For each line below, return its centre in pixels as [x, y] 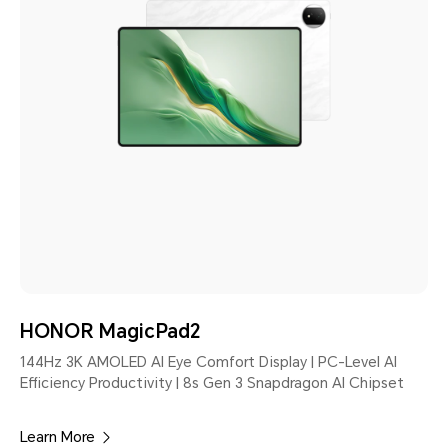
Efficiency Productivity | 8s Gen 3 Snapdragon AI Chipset [212, 382]
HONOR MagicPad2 [110, 331]
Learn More [57, 436]
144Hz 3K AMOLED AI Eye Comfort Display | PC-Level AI [208, 361]
